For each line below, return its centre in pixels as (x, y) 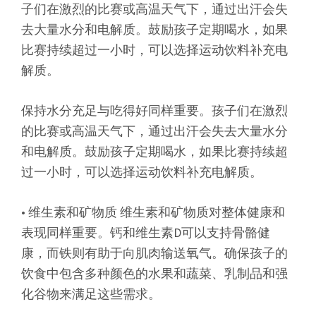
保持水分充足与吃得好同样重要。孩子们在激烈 (154, 110)
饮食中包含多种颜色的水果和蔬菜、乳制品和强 (154, 273)
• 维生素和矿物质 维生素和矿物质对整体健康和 (153, 212)
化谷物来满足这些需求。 (91, 293)
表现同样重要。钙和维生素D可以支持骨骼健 (146, 232)
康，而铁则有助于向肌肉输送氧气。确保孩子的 (154, 253)
